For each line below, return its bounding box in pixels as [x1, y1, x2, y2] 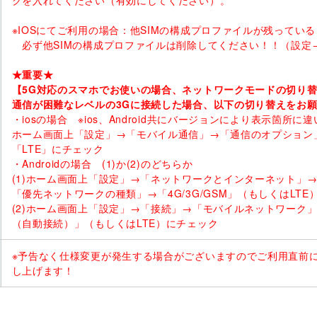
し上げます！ [11, 263, 74, 278]
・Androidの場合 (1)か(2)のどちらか [11, 156, 193, 171]
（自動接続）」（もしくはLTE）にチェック [11, 216, 219, 231]
